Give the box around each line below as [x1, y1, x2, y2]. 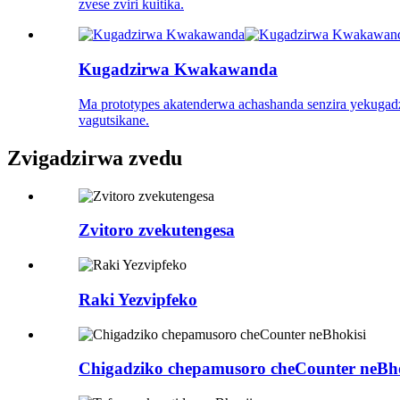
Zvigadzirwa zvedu [7, 146, 182, 170]
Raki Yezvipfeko [79, 289, 197, 309]
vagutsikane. [79, 112, 149, 128]
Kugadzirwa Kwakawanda [79, 60, 278, 79]
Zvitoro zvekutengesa [79, 221, 235, 240]
